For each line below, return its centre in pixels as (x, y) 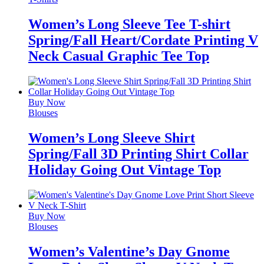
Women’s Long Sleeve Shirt (112, 138)
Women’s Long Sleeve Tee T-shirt (129, 24)
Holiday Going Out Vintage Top (125, 170)
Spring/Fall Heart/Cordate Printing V (143, 40)
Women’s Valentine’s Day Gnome (129, 251)
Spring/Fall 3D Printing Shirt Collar (138, 154)
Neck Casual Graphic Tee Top (119, 56)
